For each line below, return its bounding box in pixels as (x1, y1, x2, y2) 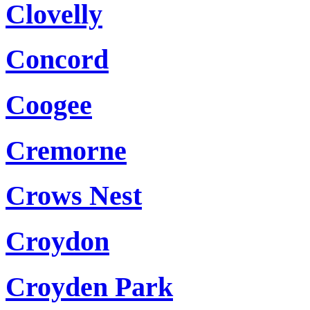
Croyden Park (6, 271, 173, 302)
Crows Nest (6, 180, 142, 212)
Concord (6, 44, 109, 75)
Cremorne (6, 134, 127, 166)
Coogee (6, 89, 92, 120)
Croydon (6, 226, 109, 257)
